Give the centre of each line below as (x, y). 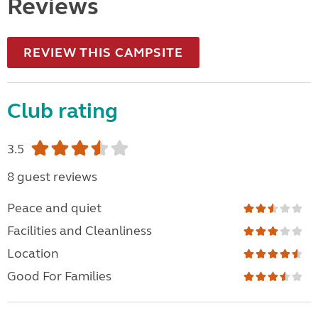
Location (33, 254)
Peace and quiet (54, 208)
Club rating (62, 111)
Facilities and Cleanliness (79, 231)
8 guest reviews (52, 177)
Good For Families (59, 276)
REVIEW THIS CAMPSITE (103, 53)
